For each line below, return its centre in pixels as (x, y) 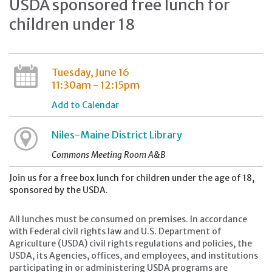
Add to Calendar (85, 105)
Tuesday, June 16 (90, 72)
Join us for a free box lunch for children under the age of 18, (132, 178)
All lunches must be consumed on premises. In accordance (128, 219)
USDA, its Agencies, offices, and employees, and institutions (134, 256)
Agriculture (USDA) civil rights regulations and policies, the (131, 243)
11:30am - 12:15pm (95, 85)
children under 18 (72, 24)
